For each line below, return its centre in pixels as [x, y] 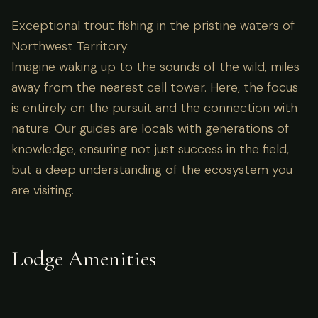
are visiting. [43, 191]
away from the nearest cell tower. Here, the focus [155, 88]
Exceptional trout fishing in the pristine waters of [153, 26]
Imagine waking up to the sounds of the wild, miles [155, 67]
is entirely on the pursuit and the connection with [154, 108]
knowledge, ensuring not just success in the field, [150, 149]
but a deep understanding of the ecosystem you [152, 170]
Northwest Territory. [70, 46]
